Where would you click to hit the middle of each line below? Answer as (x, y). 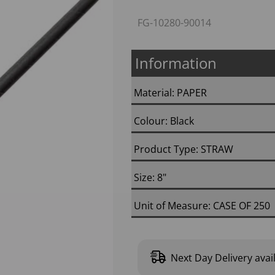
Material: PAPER (170, 93)
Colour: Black (164, 121)
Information (176, 63)
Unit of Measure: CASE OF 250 (202, 206)
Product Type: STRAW (184, 149)
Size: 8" (150, 177)
